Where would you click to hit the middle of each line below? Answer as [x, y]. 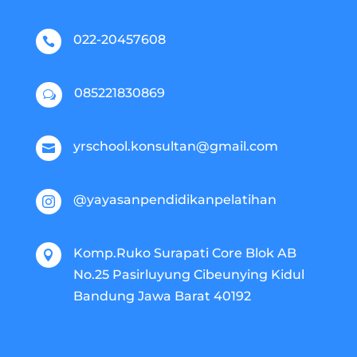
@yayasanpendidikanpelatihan [175, 200]
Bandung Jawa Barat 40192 [162, 296]
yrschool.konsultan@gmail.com [175, 146]
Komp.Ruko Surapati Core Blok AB [184, 253]
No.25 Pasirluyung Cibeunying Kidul [188, 275]
